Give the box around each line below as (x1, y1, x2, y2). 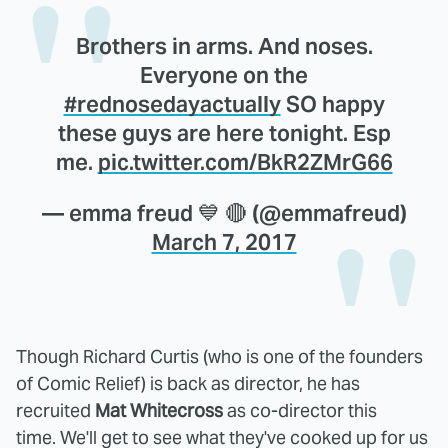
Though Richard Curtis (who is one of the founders (16, 344, 423, 368)
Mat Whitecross (95, 398, 223, 422)
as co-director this (223, 398, 377, 422)
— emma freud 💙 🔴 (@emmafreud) (41, 198, 407, 227)
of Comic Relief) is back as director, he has (16, 371, 360, 395)
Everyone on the (140, 60, 308, 89)
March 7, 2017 (151, 227, 297, 256)
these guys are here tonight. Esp (57, 118, 391, 147)
